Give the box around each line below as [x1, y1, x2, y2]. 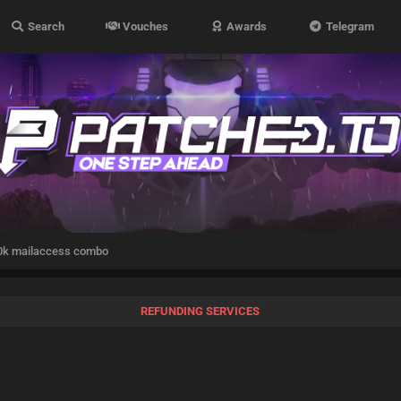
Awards [224, 20, 268, 33]
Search [24, 20, 64, 33]
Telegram [322, 20, 374, 33]
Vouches [120, 20, 169, 33]
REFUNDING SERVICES [141, 304, 260, 318]
